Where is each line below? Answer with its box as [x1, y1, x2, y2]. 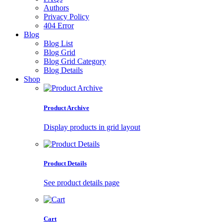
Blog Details [44, 66, 83, 75]
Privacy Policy [44, 12, 89, 21]
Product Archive [44, 104, 89, 111]
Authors [44, 3, 69, 12]
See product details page [44, 178, 119, 187]
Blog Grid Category [44, 57, 106, 66]
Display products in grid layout [44, 122, 140, 131]
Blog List [44, 39, 73, 48]
